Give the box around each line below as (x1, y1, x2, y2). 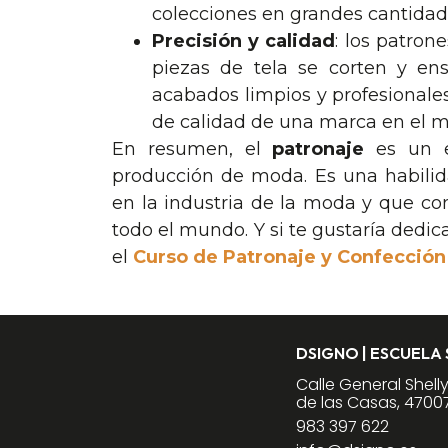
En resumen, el (112, 137, 273, 160)
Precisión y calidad (152, 29, 336, 52)
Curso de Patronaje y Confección (133, 245, 446, 268)
